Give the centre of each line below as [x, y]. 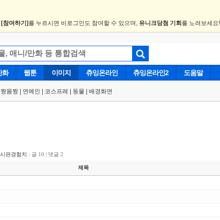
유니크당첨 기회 [160, 23]
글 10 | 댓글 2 [47, 154]
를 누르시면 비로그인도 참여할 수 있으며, [84, 23]
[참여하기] [15, 23]
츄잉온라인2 [151, 73]
